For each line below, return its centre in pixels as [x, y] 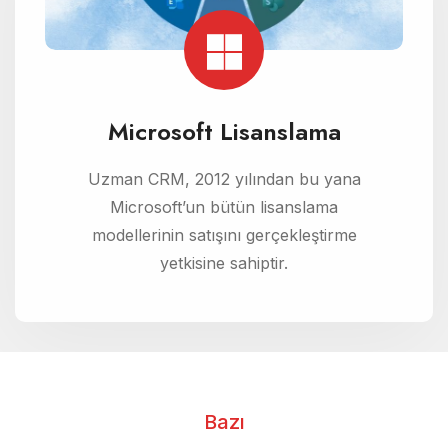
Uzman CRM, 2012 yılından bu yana [224, 178]
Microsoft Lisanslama [224, 131]
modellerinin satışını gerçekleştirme [224, 234]
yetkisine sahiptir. [224, 262]
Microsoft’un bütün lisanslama [224, 206]
